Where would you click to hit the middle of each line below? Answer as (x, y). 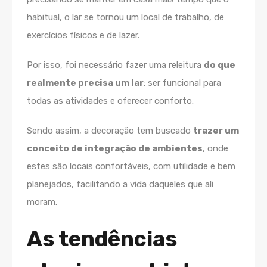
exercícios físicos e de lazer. (83, 35)
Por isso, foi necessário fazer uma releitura (115, 65)
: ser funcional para (182, 83)
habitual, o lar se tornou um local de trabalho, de (125, 17)
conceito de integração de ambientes (115, 148)
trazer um (216, 130)
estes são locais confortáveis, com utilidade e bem (131, 166)
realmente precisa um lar (85, 83)
